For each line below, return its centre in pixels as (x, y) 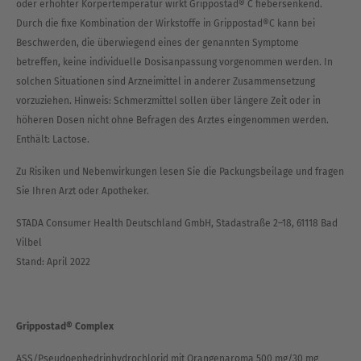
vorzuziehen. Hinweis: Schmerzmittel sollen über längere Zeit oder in (168, 101)
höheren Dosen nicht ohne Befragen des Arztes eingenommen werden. (172, 120)
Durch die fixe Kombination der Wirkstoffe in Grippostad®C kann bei (166, 23)
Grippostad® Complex (65, 326)
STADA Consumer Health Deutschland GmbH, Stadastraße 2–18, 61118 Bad (177, 223)
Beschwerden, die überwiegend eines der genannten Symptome (158, 43)
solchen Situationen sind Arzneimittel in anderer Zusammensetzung (166, 81)
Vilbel (29, 243)
